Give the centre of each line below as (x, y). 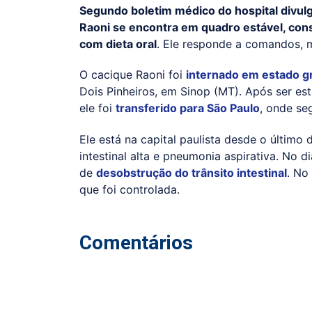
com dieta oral (118, 44)
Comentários (136, 243)
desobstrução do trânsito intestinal (192, 173)
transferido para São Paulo (188, 108)
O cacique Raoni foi (133, 75)
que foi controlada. (130, 190)
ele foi (97, 108)
